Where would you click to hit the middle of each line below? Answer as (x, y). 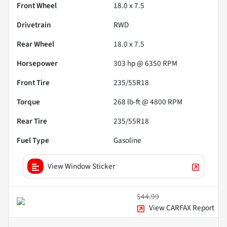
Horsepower (37, 64)
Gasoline (127, 141)
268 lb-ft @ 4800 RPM (148, 102)
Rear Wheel (35, 44)
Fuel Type (33, 141)
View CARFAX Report (182, 208)
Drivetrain (34, 25)
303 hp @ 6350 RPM (145, 64)
